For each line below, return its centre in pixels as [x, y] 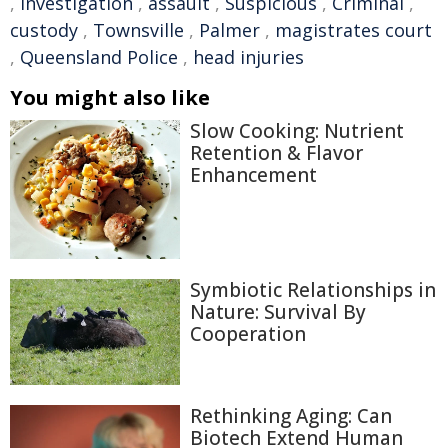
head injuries [248, 57]
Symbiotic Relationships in [313, 290]
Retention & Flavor [276, 153]
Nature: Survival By [278, 312]
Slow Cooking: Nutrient [297, 131]
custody [44, 30]
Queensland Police [99, 57]
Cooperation [248, 334]
